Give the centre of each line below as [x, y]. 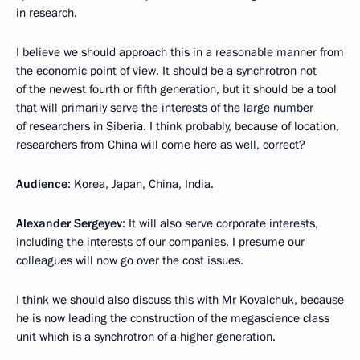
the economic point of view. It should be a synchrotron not [166, 70]
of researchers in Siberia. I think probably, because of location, [178, 126]
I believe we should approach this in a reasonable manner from [180, 52]
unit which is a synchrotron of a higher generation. [146, 336]
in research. [47, 12]
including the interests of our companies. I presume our [160, 241]
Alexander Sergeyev [69, 223]
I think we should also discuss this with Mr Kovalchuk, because [180, 299]
